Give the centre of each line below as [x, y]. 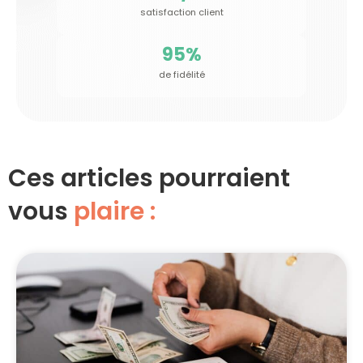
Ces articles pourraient [149, 178]
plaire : [115, 211]
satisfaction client [181, 12]
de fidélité [181, 74]
